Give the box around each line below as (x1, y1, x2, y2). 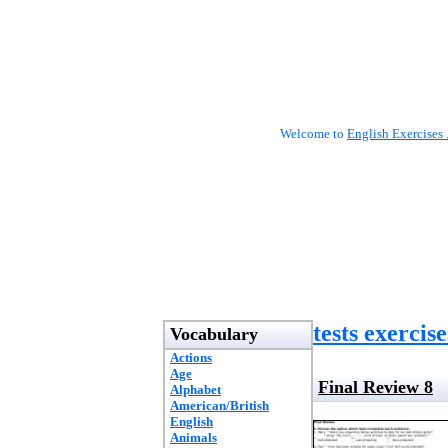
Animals (170, 430, 217, 445)
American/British (170, 398, 269, 413)
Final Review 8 (318, 377, 433, 397)
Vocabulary (170, 324, 258, 344)
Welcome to (280, 126, 347, 141)
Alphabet (170, 382, 221, 397)
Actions (170, 350, 212, 365)
